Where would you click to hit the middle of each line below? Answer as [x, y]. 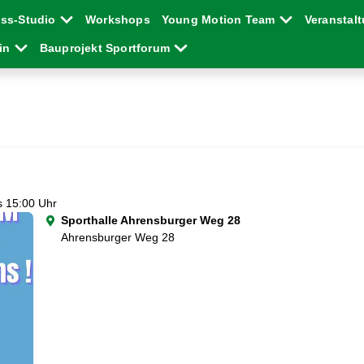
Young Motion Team [220, 19]
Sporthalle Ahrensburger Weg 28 [150, 220]
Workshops [117, 19]
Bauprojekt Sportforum [106, 48]
